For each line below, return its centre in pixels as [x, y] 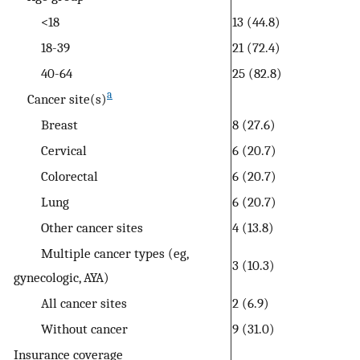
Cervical [50, 150]
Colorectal [56, 176]
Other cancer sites [78, 227]
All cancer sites [70, 303]
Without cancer [71, 328]
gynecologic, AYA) [61, 277]
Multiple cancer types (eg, [101, 253]
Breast [46, 124]
